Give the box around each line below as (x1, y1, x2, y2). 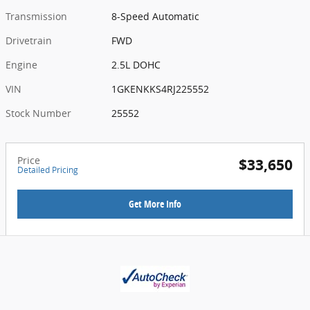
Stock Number (6, 107, 71, 120)
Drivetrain (6, 34, 52, 48)
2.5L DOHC (111, 58, 161, 72)
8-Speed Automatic (111, 10, 200, 24)
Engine (6, 58, 37, 72)
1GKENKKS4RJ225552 (111, 82, 210, 96)
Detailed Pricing (17, 164, 78, 176)
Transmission (6, 10, 67, 24)
